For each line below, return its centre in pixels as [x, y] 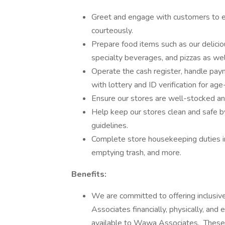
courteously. [112, 31]
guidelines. [110, 126]
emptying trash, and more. [136, 153]
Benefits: [89, 174]
